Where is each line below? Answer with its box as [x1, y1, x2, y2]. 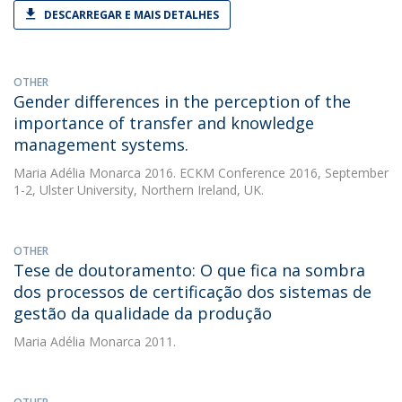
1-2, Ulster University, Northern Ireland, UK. [13, 181, 264, 198]
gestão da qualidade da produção [13, 302, 272, 324]
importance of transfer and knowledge [13, 112, 314, 134]
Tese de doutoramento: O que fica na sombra [13, 259, 365, 281]
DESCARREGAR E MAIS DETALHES [44, 7, 219, 22]
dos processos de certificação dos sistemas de [13, 281, 371, 302]
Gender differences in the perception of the [13, 91, 351, 112]
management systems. [13, 134, 188, 155]
